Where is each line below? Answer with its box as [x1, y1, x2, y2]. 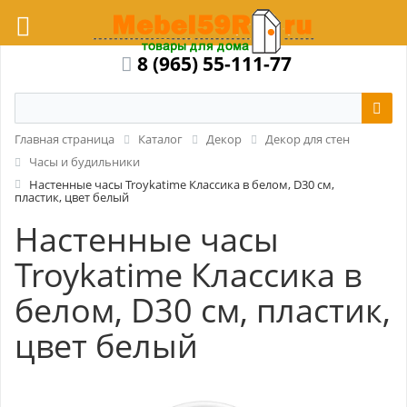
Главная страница [15, 131, 114, 147]
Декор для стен [265, 131, 350, 147]
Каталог [138, 131, 183, 147]
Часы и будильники [29, 153, 140, 170]
